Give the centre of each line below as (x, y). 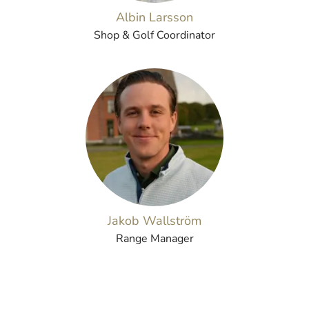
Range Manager (154, 239)
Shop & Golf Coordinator (154, 35)
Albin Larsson (154, 17)
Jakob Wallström (154, 221)
